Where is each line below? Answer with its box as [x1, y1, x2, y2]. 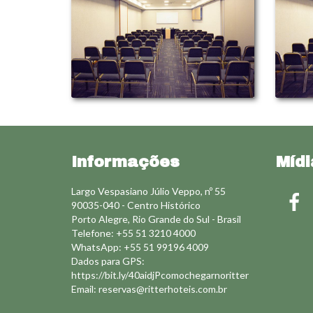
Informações [71, 154, 180, 170]
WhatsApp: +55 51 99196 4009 [71, 241, 209, 253]
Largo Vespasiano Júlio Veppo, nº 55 [71, 185, 226, 197]
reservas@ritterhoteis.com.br [99, 283, 227, 295]
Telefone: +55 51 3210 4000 [71, 227, 196, 239]
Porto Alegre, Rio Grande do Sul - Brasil [71, 213, 241, 225]
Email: [71, 283, 99, 295]
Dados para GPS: [71, 255, 145, 267]
